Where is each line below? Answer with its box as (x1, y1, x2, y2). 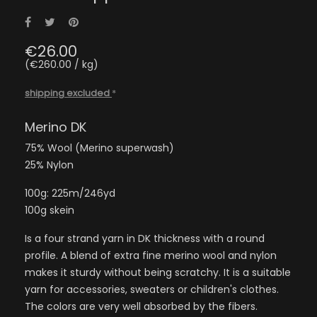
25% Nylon (25, 157, 74, 172)
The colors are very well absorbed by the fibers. (25, 299, 258, 313)
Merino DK (25, 117, 86, 136)
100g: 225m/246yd (25, 185, 115, 200)
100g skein (25, 202, 74, 217)
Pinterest (79, 14, 122, 29)
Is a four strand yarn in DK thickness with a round (25, 231, 265, 246)
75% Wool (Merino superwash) (25, 140, 174, 155)
